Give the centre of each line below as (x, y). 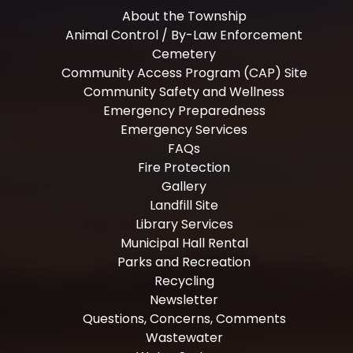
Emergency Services (184, 129)
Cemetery (184, 54)
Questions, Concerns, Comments (184, 318)
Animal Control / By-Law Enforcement (184, 35)
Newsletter (184, 299)
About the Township (184, 16)
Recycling (184, 281)
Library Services (184, 224)
